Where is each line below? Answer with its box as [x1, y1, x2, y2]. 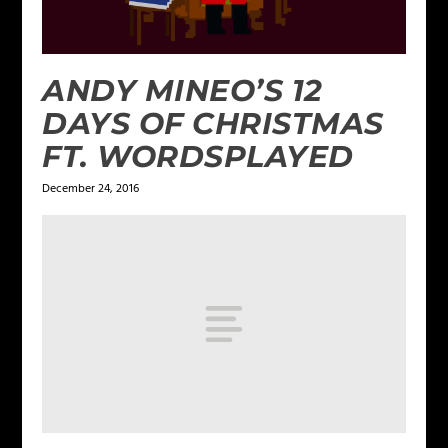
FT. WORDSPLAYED [42, 138, 354, 176]
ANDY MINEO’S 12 [42, 72, 323, 110]
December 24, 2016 [42, 179, 140, 200]
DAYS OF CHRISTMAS [42, 105, 384, 143]
